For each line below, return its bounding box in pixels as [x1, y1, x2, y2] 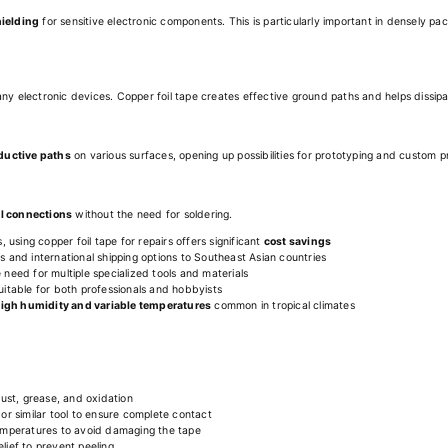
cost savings [263, 234, 332, 248]
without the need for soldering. [72, 208, 233, 221]
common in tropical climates [211, 298, 355, 312]
